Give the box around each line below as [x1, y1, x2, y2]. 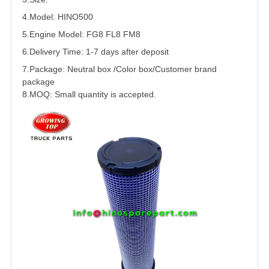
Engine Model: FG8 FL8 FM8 [29, 29, 141, 40]
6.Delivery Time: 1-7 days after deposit [22, 47, 169, 57]
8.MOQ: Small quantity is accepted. [22, 89, 156, 100]
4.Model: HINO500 [22, 12, 93, 22]
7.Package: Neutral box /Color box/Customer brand [22, 64, 217, 74]
